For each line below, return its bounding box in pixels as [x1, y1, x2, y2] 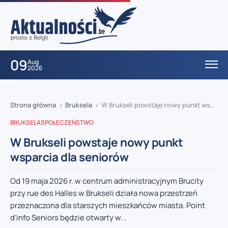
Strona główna [10, 100, 56, 110]
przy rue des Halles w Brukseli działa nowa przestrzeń [10, 188, 197, 199]
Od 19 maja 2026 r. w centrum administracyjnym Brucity [10, 176, 204, 187]
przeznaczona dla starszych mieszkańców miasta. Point [10, 200, 205, 211]
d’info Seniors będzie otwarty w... [10, 212, 127, 223]
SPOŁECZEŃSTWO [41, 118, 94, 127]
